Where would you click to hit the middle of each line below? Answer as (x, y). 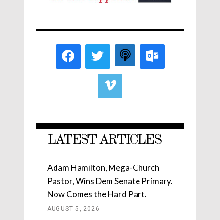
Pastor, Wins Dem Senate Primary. (110, 181)
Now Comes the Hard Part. (97, 194)
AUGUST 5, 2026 (73, 209)
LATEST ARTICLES (104, 141)
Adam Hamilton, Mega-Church (103, 168)
